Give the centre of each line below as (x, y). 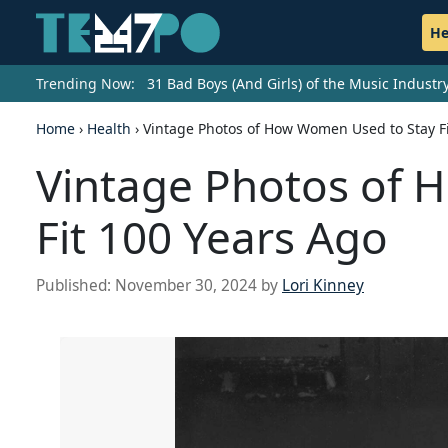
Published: (75, 286)
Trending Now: (85, 84)
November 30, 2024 (186, 286)
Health (109, 129)
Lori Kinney (323, 286)
